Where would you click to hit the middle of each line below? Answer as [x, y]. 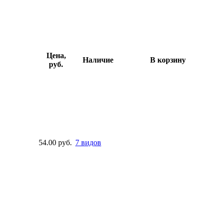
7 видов [88, 142]
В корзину [168, 60]
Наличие [98, 60]
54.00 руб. [55, 142]
